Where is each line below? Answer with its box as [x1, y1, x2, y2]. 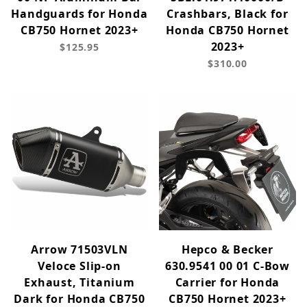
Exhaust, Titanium [24, 275, 135, 291]
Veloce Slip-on [38, 258, 121, 274]
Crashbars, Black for [167, 6, 288, 22]
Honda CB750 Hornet [166, 23, 289, 38]
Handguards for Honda [11, 6, 148, 22]
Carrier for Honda [175, 275, 280, 291]
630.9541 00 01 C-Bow [164, 258, 290, 274]
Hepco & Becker [181, 242, 274, 258]
